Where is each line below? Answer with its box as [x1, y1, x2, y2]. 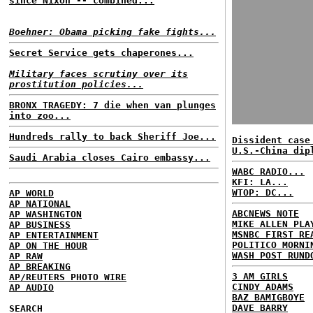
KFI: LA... [232, 177, 288, 187]
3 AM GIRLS [232, 271, 288, 282]
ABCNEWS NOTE [232, 208, 299, 219]
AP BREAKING [9, 261, 71, 272]
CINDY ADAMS [232, 282, 293, 292]
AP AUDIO [9, 282, 54, 293]
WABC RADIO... [232, 166, 305, 177]
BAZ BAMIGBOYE [232, 292, 305, 303]
